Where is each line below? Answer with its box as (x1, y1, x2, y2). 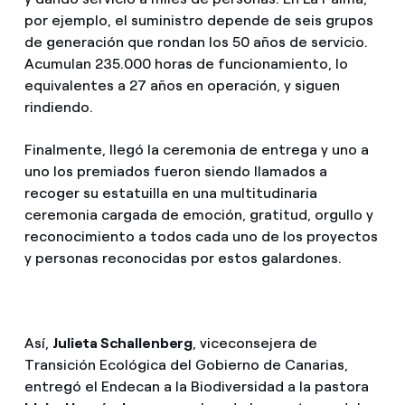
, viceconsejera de (193, 334, 318, 352)
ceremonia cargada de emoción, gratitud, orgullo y (24, 205, 373, 223)
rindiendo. (24, 98, 93, 116)
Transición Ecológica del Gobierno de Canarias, (24, 355, 348, 373)
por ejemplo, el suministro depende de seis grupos (24, 11, 373, 29)
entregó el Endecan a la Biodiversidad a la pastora (24, 377, 369, 395)
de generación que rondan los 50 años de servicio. (24, 33, 368, 51)
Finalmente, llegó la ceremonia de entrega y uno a (24, 140, 369, 158)
